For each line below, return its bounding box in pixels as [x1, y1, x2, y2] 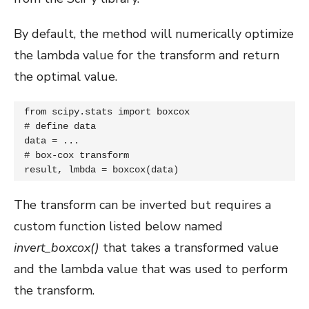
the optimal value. [14, 68, 117, 85]
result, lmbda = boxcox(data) [24, 163, 179, 175]
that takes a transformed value [99, 239, 279, 256]
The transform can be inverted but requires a [14, 196, 271, 213]
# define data [24, 120, 96, 132]
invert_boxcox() [14, 239, 99, 256]
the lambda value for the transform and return [14, 46, 279, 63]
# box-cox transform [24, 149, 129, 161]
